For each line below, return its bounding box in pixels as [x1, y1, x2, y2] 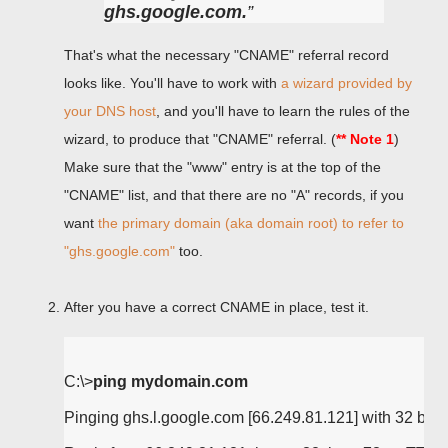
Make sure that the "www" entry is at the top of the [64, 159, 381, 175]
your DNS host [64, 103, 156, 119]
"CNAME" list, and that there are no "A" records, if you [64, 187, 404, 203]
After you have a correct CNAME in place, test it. [64, 299, 369, 315]
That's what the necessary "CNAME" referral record [64, 47, 389, 63]
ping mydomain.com [93, 373, 248, 390]
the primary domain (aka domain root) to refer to [98, 215, 404, 231]
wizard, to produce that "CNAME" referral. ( [64, 131, 336, 147]
